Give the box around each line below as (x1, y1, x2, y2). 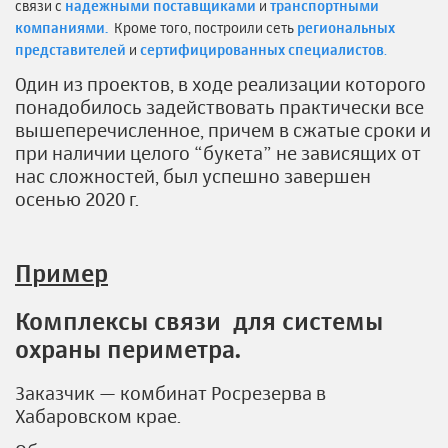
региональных (297, 19, 395, 36)
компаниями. (15, 19, 108, 36)
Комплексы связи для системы (15, 305, 383, 336)
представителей (15, 41, 129, 58)
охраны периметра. (15, 333, 241, 364)
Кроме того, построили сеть (108, 19, 297, 36)
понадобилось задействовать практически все (15, 95, 424, 119)
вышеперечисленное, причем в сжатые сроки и (15, 118, 431, 142)
